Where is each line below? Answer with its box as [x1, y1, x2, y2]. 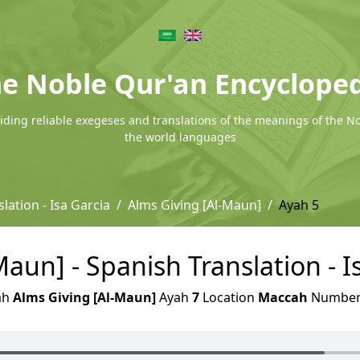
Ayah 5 [279, 196, 319, 214]
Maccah [258, 288, 308, 306]
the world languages [124, 129, 236, 145]
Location [199, 288, 258, 306]
